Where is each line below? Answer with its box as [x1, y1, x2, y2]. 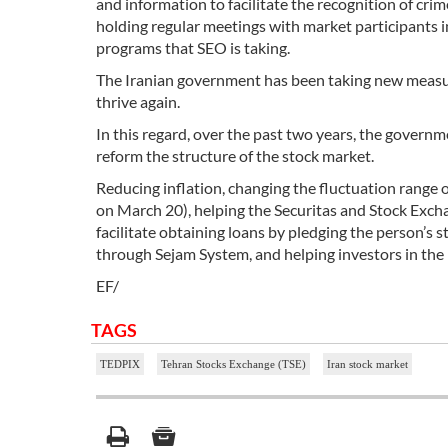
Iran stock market [327, 358, 408, 371]
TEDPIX [100, 358, 140, 371]
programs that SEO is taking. [96, 38, 290, 58]
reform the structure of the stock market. [96, 146, 374, 166]
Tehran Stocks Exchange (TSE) [161, 358, 306, 371]
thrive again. [96, 92, 180, 112]
